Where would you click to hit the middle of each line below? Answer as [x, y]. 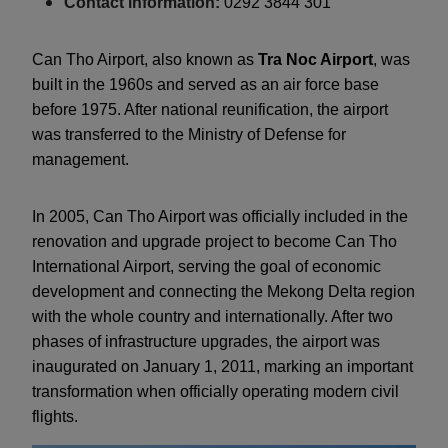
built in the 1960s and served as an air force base [205, 84]
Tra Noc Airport [315, 59]
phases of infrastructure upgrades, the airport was [206, 341]
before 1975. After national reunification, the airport [210, 109]
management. [80, 159]
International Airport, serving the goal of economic [206, 266]
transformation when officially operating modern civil [215, 391]
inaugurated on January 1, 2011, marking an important [222, 366]
